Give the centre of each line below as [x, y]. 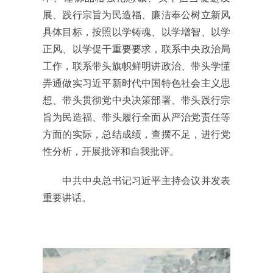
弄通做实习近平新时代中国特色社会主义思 [136, 83]
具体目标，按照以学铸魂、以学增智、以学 [136, 32]
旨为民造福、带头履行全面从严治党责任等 [136, 118]
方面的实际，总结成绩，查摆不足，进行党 [136, 135]
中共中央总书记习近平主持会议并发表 [136, 181]
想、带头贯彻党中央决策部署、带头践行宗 [136, 101]
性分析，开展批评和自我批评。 [111, 152]
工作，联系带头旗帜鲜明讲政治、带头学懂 [136, 66]
